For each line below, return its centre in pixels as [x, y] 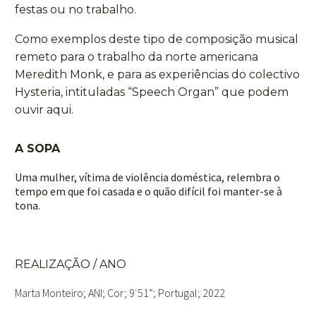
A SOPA [37, 149]
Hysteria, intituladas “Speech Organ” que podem [152, 92]
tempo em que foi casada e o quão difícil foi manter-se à [148, 192]
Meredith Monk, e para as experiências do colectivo [157, 75]
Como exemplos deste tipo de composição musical [157, 39]
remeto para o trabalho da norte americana [136, 57]
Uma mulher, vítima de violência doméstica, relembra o [147, 177]
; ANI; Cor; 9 [109, 292]
